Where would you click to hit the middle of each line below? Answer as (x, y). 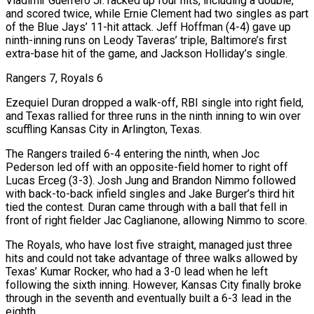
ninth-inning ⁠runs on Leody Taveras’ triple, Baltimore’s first (146, 40)
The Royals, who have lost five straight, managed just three (149, 245)
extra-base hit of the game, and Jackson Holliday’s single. (146, 53)
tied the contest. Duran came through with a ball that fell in (146, 207)
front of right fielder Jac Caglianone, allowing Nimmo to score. (156, 220)
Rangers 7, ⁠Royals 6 (54, 78)
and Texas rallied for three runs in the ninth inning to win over (153, 116)
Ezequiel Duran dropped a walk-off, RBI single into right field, (155, 102)
